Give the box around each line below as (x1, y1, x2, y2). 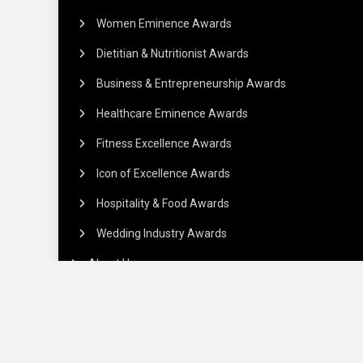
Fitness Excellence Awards (96, 137, 233, 151)
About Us (88, 257, 136, 271)
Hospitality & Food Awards (96, 197, 230, 211)
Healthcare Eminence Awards (96, 107, 249, 121)
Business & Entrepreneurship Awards (96, 77, 287, 91)
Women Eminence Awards (96, 17, 233, 31)
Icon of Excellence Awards (96, 167, 231, 181)
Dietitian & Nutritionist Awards (96, 47, 250, 61)
